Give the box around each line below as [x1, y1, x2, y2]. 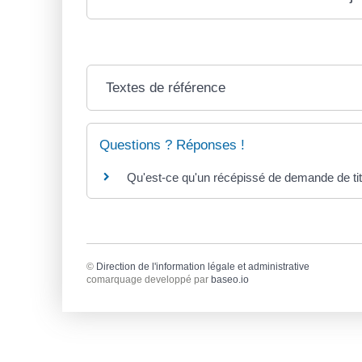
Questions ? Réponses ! [99, 137, 245, 154]
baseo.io [211, 273, 249, 285]
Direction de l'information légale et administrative [96, 260, 309, 272]
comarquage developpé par [86, 273, 211, 285]
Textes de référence [106, 80, 226, 96]
